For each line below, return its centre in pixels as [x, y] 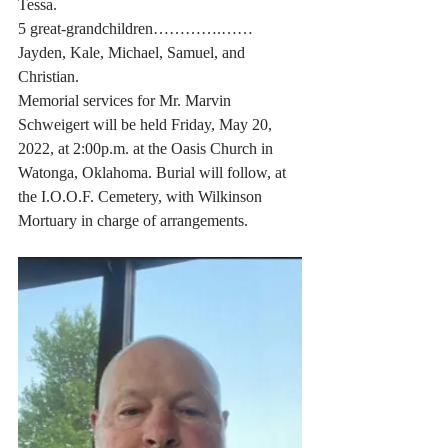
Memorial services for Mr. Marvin [126, 100]
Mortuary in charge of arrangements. [135, 220]
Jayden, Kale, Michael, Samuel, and [133, 52]
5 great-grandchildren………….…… [137, 28]
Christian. [50, 76]
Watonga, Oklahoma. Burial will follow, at [154, 172]
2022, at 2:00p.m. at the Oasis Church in [147, 148]
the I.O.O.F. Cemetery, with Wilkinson [142, 196]
